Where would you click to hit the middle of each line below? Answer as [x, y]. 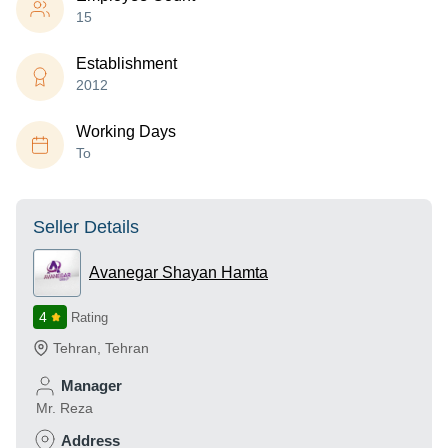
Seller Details [86, 227]
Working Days [126, 131]
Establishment [126, 63]
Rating [89, 317]
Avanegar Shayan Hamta [178, 272]
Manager [91, 385]
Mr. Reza [64, 408]
